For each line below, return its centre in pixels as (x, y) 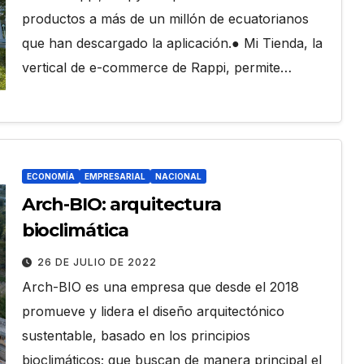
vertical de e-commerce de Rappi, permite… (156, 68)
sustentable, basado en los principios (136, 336)
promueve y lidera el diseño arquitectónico (153, 312)
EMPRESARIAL (115, 177)
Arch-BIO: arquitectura (121, 205)
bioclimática (75, 231)
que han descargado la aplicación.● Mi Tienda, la (172, 43)
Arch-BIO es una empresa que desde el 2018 (160, 287)
